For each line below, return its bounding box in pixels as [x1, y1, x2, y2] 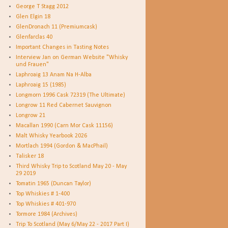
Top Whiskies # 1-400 [16, 191, 70, 197]
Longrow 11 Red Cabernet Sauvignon [16, 102, 111, 108]
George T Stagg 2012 [16, 4, 69, 10]
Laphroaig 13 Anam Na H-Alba [16, 72, 92, 78]
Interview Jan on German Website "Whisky [16, 54, 128, 61]
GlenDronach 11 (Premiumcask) [16, 24, 97, 30]
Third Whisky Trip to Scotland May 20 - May [16, 163, 127, 169]
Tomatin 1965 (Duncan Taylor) [16, 181, 91, 187]
